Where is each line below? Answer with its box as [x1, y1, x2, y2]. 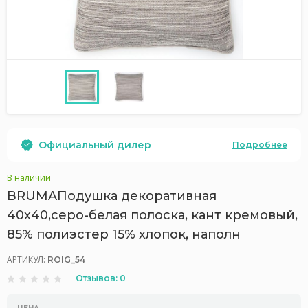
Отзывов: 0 [76, 273, 126, 283]
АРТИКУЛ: [7, 254, 47, 265]
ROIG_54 [47, 254, 85, 265]
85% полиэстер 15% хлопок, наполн [7, 227, 241, 242]
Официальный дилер [38, 138, 151, 151]
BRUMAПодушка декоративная [7, 188, 217, 203]
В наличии [7, 172, 51, 184]
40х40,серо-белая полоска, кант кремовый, [7, 208, 298, 223]
